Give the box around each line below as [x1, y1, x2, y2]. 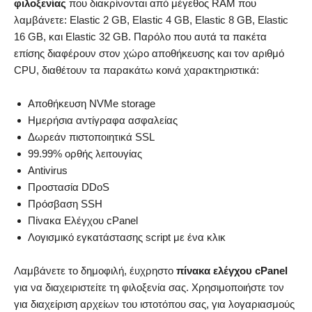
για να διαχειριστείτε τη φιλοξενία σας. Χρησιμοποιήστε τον [14, 281, 284, 294]
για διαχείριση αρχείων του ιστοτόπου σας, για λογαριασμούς [14, 298, 295, 311]
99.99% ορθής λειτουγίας [28, 148, 142, 160]
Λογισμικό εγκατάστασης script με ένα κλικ [28, 231, 226, 244]
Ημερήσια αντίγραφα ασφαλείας [28, 114, 178, 127]
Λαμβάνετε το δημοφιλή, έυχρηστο [14, 265, 176, 277]
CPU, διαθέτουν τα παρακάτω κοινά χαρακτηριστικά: [14, 64, 259, 77]
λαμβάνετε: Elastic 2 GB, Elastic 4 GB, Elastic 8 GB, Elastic [14, 14, 288, 26]
